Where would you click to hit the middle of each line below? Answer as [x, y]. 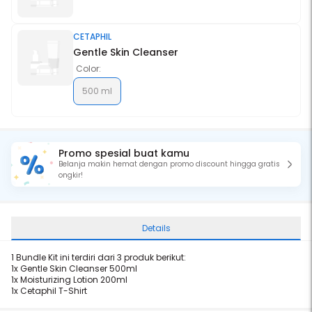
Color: [88, 69]
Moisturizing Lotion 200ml [74, 280]
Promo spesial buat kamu [124, 153]
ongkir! [71, 175]
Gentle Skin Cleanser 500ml [79, 268]
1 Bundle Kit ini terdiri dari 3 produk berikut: [99, 257]
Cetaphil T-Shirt [54, 291]
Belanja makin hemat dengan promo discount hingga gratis [169, 164]
